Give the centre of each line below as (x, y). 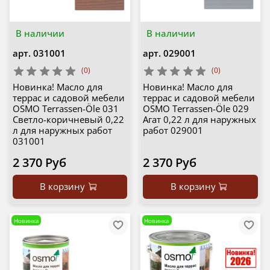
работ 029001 (173, 130)
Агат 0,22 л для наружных (199, 120)
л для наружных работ (62, 130)
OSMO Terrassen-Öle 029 (196, 109)
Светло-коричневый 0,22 (68, 120)
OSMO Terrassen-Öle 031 (65, 109)
